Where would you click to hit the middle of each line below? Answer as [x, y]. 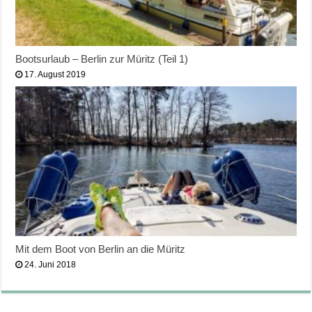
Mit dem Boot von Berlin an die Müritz [101, 249]
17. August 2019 [55, 74]
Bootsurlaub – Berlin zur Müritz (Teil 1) [102, 58]
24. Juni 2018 [50, 264]
